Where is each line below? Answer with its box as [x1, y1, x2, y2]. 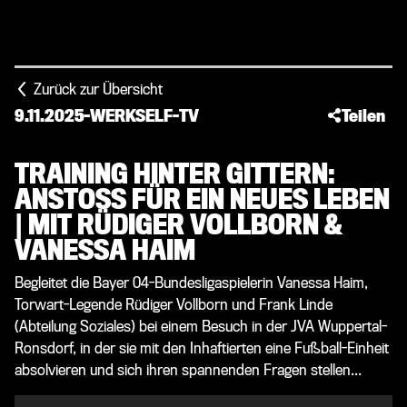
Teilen [341, 106, 385, 125]
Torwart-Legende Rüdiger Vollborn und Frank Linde [15, 296, 333, 313]
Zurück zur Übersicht [34, 81, 163, 98]
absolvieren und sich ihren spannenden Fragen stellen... [15, 362, 362, 379]
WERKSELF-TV [90, 105, 199, 125]
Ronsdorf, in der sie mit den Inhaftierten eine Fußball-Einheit [15, 340, 389, 357]
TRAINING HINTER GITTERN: [15, 159, 335, 190]
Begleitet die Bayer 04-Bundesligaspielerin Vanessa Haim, [15, 274, 368, 292]
